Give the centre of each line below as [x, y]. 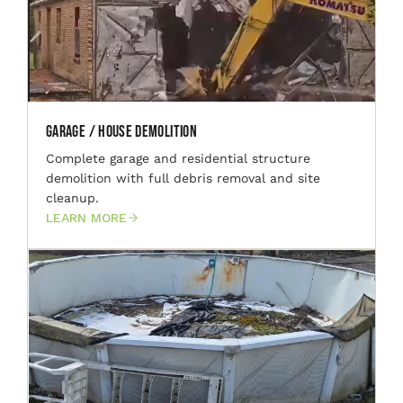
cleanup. [72, 197]
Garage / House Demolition [121, 131]
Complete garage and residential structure [178, 158]
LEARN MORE [86, 217]
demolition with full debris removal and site [183, 178]
